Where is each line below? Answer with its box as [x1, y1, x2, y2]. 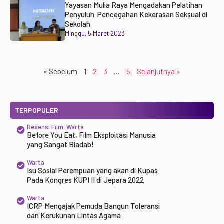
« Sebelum [43, 67, 77, 76]
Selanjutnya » [137, 67, 180, 76]
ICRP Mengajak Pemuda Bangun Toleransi [26, 201, 160, 210]
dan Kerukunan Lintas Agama [26, 211, 121, 220]
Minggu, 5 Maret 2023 [64, 29, 125, 37]
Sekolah [64, 19, 92, 28]
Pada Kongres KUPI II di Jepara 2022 [26, 175, 144, 184]
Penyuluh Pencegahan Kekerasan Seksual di [64, 10, 207, 19]
